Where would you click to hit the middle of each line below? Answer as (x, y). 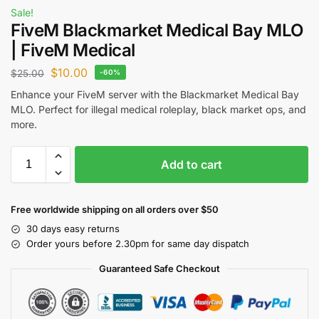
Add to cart (192, 165)
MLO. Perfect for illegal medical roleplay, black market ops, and (158, 110)
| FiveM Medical (73, 50)
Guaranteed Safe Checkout (159, 269)
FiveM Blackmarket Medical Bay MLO (157, 30)
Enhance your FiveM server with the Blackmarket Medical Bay (155, 95)
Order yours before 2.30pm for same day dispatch (138, 244)
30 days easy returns (73, 229)
